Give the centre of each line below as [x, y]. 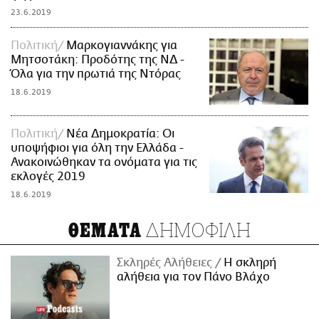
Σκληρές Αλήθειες [166, 262]
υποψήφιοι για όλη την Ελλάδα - [97, 148]
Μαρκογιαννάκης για [122, 45]
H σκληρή [249, 262]
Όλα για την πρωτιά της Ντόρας [96, 74]
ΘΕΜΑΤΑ [105, 230]
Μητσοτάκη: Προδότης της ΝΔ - [98, 59]
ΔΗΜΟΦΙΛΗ [197, 229]
